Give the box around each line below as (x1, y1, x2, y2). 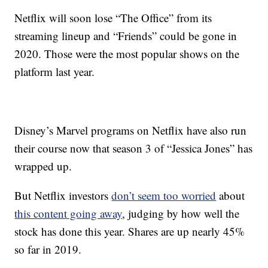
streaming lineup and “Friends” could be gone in (14, 28, 237, 43)
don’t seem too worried (111, 188, 217, 203)
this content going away (14, 206, 123, 221)
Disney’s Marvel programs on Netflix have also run (14, 123, 247, 138)
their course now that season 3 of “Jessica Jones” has (14, 141, 253, 156)
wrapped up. (14, 159, 72, 173)
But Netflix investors (14, 188, 112, 203)
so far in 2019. (14, 242, 82, 257)
